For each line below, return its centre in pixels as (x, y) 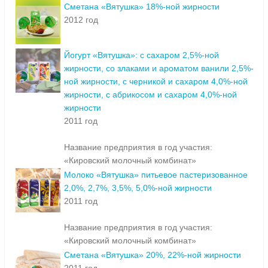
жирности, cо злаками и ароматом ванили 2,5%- (159, 68)
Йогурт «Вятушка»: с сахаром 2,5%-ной (141, 55)
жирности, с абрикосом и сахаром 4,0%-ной (150, 95)
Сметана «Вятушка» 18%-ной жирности (142, 7)
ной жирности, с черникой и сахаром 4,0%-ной (156, 82)
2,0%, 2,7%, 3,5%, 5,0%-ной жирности (138, 188)
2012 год (81, 20)
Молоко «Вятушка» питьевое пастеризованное (156, 175)
